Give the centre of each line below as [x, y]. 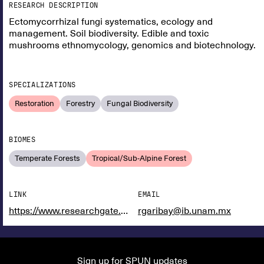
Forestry [80, 103]
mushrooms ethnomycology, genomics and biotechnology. [132, 45]
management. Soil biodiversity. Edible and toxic [109, 34]
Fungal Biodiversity [140, 103]
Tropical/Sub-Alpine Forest [139, 158]
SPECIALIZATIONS [42, 85]
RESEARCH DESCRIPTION [54, 5]
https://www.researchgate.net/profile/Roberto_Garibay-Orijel [124, 211]
